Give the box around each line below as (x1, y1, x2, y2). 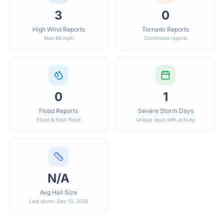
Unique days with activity (136, 116, 195, 122)
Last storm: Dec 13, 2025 (29, 198, 88, 204)
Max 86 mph (43, 35, 73, 41)
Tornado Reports (142, 25, 189, 33)
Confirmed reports (143, 35, 187, 41)
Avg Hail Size (40, 188, 77, 196)
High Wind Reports (32, 25, 85, 33)
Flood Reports (39, 107, 78, 114)
